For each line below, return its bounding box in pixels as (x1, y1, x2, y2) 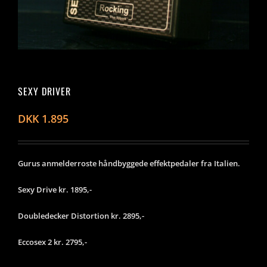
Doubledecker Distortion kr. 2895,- (18, 210, 144, 221)
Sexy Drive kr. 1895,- (18, 184, 92, 195)
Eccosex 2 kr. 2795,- (18, 236, 87, 247)
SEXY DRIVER (18, 83, 71, 98)
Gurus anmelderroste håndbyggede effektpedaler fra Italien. (18, 157, 240, 169)
